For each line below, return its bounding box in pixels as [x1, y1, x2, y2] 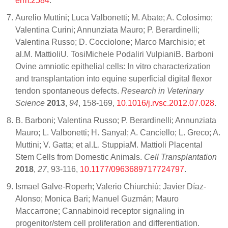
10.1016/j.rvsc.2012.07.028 [117, 98, 214, 107]
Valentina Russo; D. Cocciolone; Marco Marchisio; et [15, 37, 205, 46]
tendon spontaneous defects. [15, 86, 121, 95]
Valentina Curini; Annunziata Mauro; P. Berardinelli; [15, 25, 199, 34]
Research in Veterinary [121, 86, 204, 95]
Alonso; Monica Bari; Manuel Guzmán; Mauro [15, 194, 179, 203]
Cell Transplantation [144, 152, 217, 161]
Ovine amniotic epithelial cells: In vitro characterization [15, 62, 211, 71]
